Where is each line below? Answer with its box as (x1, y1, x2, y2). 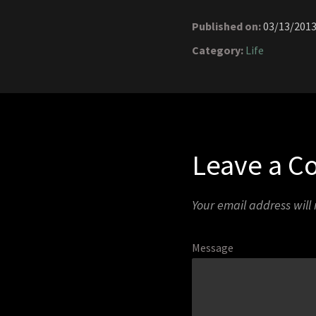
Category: (192, 43, 243, 58)
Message (192, 241, 233, 255)
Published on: (192, 19, 261, 34)
